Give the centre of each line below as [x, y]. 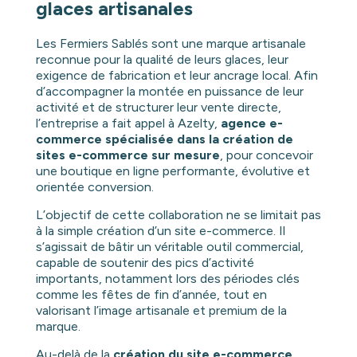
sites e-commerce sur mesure [127, 155]
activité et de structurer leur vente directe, [158, 107]
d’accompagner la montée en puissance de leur [169, 91]
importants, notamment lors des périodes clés [167, 279]
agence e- [251, 123]
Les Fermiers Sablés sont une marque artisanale [171, 43]
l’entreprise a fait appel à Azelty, [128, 123]
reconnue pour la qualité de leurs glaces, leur [162, 59]
